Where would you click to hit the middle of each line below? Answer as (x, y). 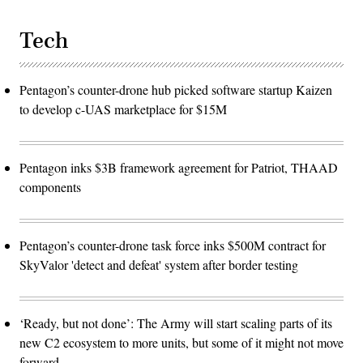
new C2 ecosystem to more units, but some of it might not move (181, 342)
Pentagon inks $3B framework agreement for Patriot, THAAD (179, 167)
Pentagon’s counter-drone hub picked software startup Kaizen (176, 89)
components (50, 186)
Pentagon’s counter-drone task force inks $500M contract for (173, 245)
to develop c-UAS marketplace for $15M (123, 109)
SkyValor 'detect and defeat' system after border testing (159, 264)
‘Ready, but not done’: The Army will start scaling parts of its (176, 322)
